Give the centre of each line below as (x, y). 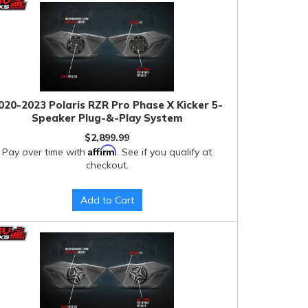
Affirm (103, 150)
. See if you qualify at (165, 152)
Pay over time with (45, 152)
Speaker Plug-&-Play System (107, 118)
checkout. (107, 165)
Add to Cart (107, 200)
